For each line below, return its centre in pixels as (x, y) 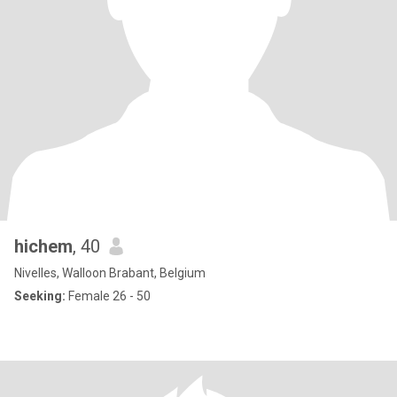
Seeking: (40, 296)
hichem (43, 246)
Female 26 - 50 (108, 296)
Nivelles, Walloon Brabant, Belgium (110, 273)
